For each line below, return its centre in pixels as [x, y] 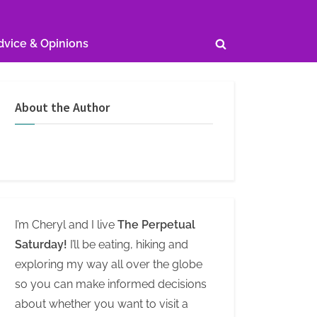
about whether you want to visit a [102, 304]
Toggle [238, 52]
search [238, 72]
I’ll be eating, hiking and [128, 245]
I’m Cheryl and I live [66, 225]
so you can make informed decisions [111, 284]
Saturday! [41, 245]
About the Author [62, 107]
